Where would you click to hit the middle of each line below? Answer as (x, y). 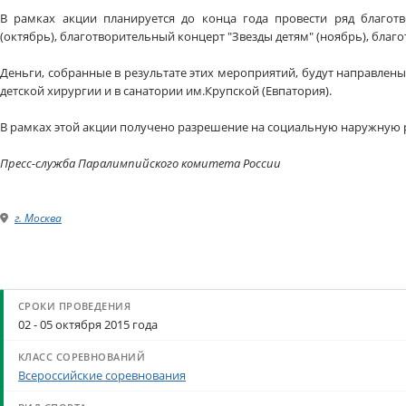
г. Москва (38, 218)
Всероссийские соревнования (102, 376)
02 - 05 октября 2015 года (88, 325)
